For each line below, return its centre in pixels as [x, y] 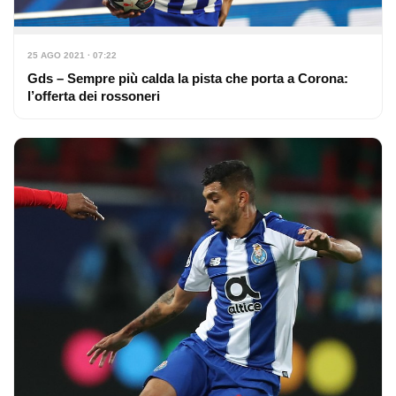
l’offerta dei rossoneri [94, 96]
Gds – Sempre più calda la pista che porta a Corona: [188, 79]
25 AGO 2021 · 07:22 [72, 56]
